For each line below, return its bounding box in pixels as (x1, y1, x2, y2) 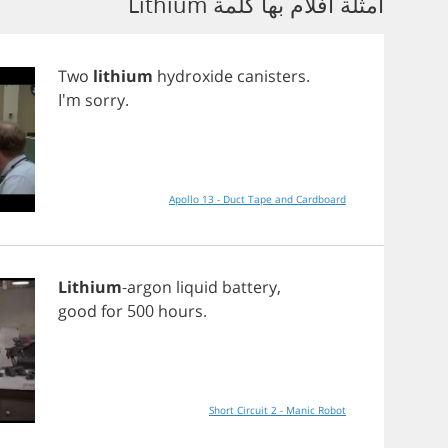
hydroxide (157, 65, 233, 87)
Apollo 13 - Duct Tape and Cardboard (169, 192, 346, 206)
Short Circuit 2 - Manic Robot (209, 403, 346, 417)
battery (222, 276, 277, 298)
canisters (237, 65, 306, 87)
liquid (176, 276, 218, 298)
